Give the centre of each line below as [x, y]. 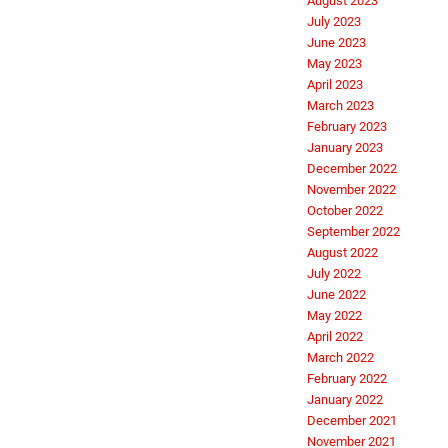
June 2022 [336, 295]
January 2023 [345, 148]
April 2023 [335, 85]
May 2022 [334, 316]
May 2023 [334, 64]
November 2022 [351, 190]
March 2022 [340, 358]
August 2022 [342, 253]
